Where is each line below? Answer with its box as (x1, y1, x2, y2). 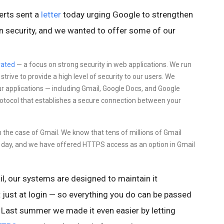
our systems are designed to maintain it (8, 173, 157, 183)
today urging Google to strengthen (61, 9, 193, 19)
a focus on (23, 60, 56, 68)
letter (41, 9, 61, 19)
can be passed (137, 189, 191, 199)
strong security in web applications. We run (56, 60, 191, 68)
